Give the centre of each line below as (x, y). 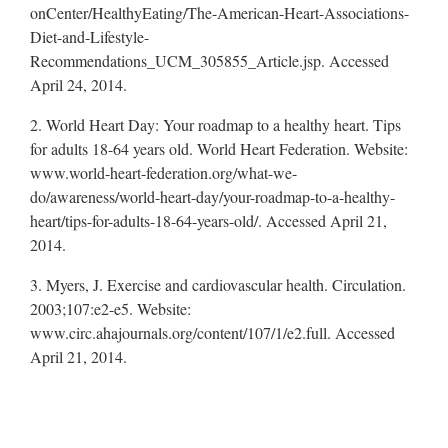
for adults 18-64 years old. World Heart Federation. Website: (219, 148)
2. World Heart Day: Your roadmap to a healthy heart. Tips (215, 124)
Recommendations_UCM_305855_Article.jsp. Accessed (209, 60)
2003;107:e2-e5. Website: (110, 308)
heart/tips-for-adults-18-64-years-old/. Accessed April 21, (208, 220)
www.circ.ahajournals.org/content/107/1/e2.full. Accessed (212, 332)
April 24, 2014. (78, 84)
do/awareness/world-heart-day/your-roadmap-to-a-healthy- (212, 196)
